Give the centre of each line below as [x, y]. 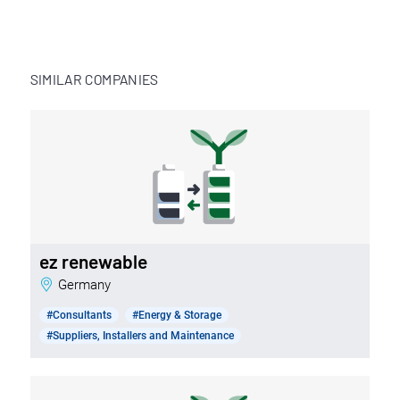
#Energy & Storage [176, 315]
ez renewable [93, 261]
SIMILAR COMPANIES [94, 79]
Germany [88, 284]
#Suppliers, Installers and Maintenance [140, 335]
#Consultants [79, 315]
